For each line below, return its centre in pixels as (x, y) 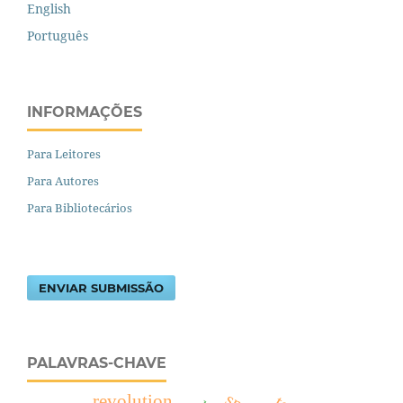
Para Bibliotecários (80, 207)
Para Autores (63, 180)
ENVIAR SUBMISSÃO (102, 287)
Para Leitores (64, 153)
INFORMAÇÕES (85, 112)
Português (58, 35)
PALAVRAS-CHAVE (97, 363)
